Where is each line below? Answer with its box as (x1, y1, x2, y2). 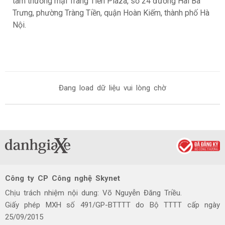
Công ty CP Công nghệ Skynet (5, 174, 120, 183)
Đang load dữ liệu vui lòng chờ (59, 83, 166, 92)
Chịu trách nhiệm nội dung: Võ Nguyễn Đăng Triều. (5, 188, 182, 197)
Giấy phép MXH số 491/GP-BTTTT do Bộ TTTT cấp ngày (5, 200, 220, 209)
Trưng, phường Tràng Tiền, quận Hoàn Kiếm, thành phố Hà (13, 8, 209, 18)
